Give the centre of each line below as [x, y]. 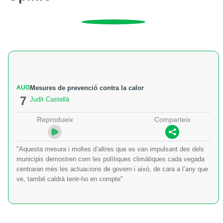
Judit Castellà [50, 99]
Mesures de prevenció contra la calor [87, 88]
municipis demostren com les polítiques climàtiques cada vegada [111, 159]
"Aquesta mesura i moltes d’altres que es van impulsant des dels [110, 149]
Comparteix [172, 119]
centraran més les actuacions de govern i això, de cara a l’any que [112, 169]
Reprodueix [55, 119]
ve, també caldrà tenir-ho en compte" [70, 179]
